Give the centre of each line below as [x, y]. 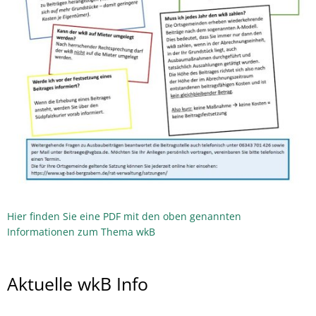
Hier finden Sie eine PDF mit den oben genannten [124, 216]
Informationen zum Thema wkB [81, 232]
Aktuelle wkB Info [78, 284]
